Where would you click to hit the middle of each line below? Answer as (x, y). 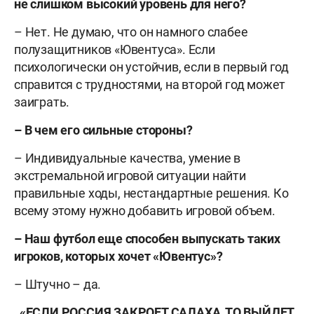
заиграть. (42, 102)
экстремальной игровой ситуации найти (130, 176)
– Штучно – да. (58, 285)
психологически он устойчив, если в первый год (151, 67)
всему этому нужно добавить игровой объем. (145, 211)
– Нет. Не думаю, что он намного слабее (131, 32)
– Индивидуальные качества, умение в (127, 158)
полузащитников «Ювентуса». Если (115, 50)
